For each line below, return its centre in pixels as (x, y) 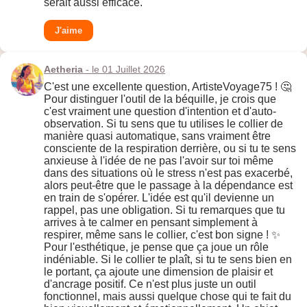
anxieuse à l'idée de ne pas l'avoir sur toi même (159, 161)
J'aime (69, 31)
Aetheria (63, 70)
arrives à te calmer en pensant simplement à (151, 223)
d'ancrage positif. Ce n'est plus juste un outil (150, 284)
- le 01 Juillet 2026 (124, 70)
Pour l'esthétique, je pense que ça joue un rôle (156, 247)
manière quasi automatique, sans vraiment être (157, 136)
